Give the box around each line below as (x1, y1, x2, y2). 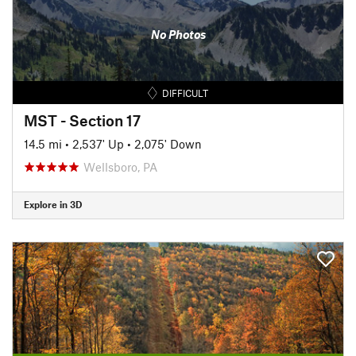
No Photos (150, 27, 206, 41)
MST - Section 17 (24, 110, 141, 130)
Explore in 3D (24, 199, 82, 210)
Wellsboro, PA (83, 159, 157, 174)
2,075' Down (134, 136, 202, 151)
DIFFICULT (162, 87, 209, 99)
